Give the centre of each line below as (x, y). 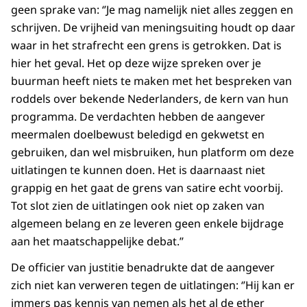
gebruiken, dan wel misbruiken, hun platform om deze (152, 152)
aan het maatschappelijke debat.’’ (97, 242)
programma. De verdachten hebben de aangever (138, 117)
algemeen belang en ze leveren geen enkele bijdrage (147, 224)
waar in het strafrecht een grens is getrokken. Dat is (146, 46)
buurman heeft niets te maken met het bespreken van (151, 81)
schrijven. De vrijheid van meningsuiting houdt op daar (153, 28)
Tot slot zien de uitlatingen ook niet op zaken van (138, 206)
